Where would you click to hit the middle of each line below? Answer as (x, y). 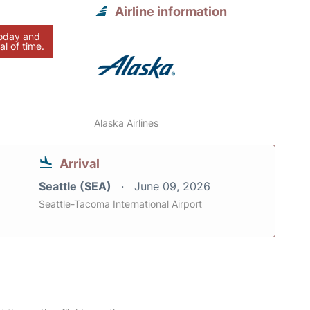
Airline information (171, 12)
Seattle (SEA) (76, 186)
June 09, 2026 (172, 186)
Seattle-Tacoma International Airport (120, 204)
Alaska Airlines (127, 123)
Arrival (80, 164)
